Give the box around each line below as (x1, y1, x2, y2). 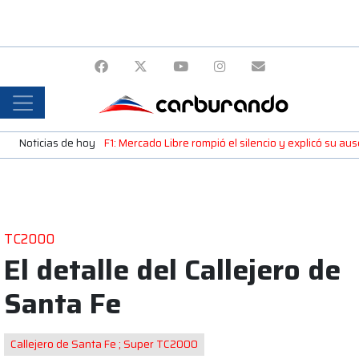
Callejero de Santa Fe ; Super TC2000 (10, 335, 198, 353)
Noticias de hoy (19, 134, 95, 151)
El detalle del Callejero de (4, 247, 341, 292)
